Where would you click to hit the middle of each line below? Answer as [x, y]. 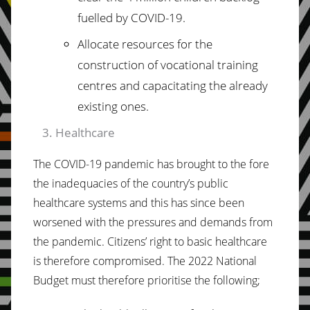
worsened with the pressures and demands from [153, 222]
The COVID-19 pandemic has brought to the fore [151, 164]
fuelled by [104, 17]
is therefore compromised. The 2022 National [145, 261]
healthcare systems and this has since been [139, 202]
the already [238, 85]
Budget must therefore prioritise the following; [147, 280]
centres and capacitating [143, 85]
